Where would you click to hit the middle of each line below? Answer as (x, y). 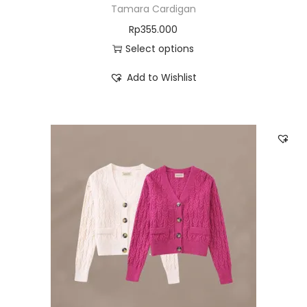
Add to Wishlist (162, 77)
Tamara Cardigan (153, 9)
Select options (160, 49)
